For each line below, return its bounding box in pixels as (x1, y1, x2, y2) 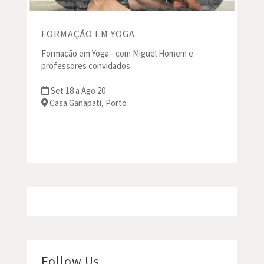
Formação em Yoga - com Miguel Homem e (41, 48, 193, 60)
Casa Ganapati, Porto (47, 97, 127, 109)
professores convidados (41, 60, 130, 72)
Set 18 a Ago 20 (48, 85, 105, 97)
